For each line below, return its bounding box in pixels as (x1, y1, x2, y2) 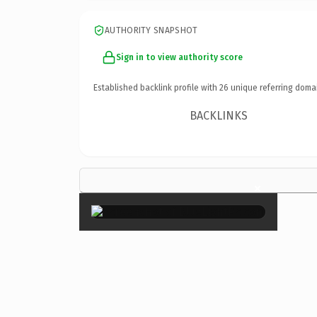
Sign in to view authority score (116, 52, 243, 62)
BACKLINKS (190, 108, 248, 122)
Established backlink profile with (93, 82, 219, 93)
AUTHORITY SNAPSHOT (105, 25, 198, 35)
